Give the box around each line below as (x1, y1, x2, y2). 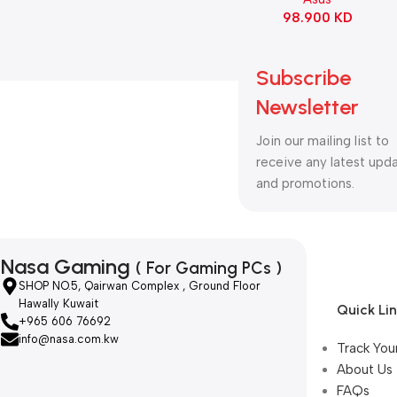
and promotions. (256, 175, 354, 192)
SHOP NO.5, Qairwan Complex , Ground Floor (19, 279, 261, 293)
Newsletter (256, 94, 359, 121)
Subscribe (256, 65, 351, 91)
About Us (337, 362, 393, 378)
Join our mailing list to (256, 133, 389, 150)
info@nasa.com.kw (19, 332, 119, 346)
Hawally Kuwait (19, 297, 98, 311)
